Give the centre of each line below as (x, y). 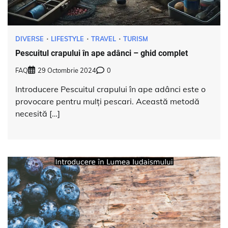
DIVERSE (30, 39)
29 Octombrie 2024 (67, 70)
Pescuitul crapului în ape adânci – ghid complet (102, 53)
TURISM (136, 39)
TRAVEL (104, 39)
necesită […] (38, 113)
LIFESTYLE (67, 39)
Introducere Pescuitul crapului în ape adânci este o (110, 89)
